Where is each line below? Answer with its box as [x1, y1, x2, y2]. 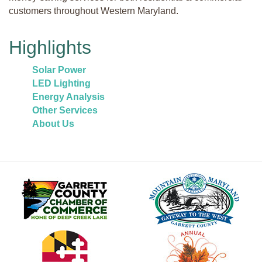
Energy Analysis [32, 91, 105, 102]
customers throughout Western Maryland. [9, 5, 178, 16]
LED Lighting [32, 78, 91, 88]
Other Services [32, 105, 98, 115]
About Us [32, 118, 74, 129]
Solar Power [32, 64, 86, 75]
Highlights [9, 36, 91, 58]
